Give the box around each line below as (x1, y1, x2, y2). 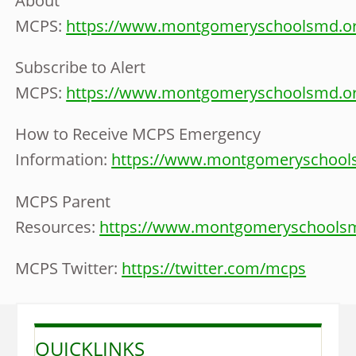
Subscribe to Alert (15, 56, 146, 79)
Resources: (15, 215, 100, 238)
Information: (15, 148, 112, 171)
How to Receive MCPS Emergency (15, 122, 261, 145)
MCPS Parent (15, 189, 111, 212)
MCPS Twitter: (15, 256, 122, 279)
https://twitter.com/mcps (122, 256, 307, 279)
